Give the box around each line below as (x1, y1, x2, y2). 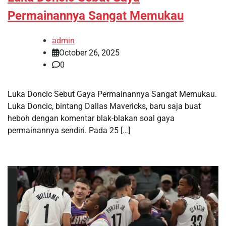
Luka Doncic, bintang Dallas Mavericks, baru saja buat (8, 101, 201, 111)
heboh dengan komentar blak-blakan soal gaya (8, 113, 175, 123)
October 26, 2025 (59, 47, 120, 58)
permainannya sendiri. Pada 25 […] (8, 125, 130, 135)
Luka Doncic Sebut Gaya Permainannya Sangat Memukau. (8, 89, 217, 99)
